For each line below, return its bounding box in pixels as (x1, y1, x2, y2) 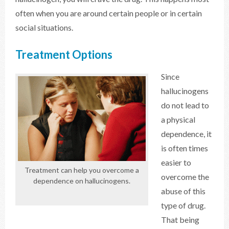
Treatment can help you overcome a (25, 166, 139, 174)
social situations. (15, 22, 73, 32)
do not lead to (161, 100, 209, 110)
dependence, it (161, 129, 212, 139)
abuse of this (161, 186, 205, 196)
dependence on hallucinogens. (33, 176, 130, 185)
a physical (161, 114, 195, 124)
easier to (161, 157, 191, 167)
